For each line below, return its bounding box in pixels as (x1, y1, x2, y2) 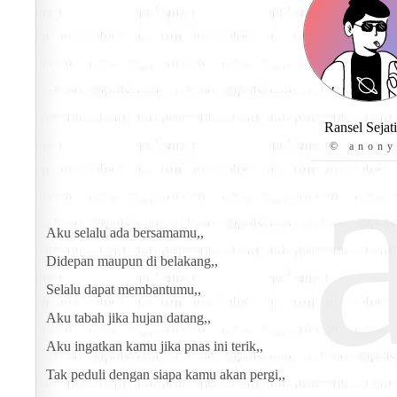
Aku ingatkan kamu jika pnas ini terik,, (46, 339, 263, 354)
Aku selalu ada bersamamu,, (46, 225, 204, 241)
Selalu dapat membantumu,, (46, 282, 201, 298)
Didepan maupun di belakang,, (46, 253, 218, 269)
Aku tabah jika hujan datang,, (46, 310, 211, 326)
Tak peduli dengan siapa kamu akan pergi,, (46, 367, 285, 383)
